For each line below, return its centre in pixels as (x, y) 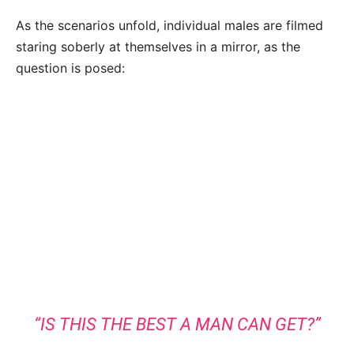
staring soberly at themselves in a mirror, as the (158, 46)
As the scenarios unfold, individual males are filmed (169, 25)
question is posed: (70, 68)
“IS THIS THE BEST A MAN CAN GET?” (177, 324)
